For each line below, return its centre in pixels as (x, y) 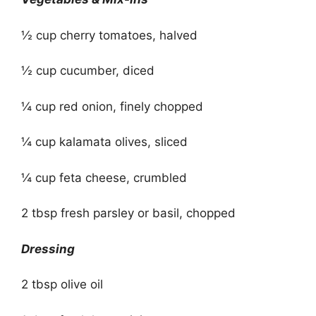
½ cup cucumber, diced (88, 71)
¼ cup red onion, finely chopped (112, 106)
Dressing (48, 249)
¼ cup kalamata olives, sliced (104, 142)
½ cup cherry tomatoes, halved (109, 35)
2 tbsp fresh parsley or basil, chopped (128, 213)
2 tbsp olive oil (62, 285)
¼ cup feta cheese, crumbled (104, 177)
